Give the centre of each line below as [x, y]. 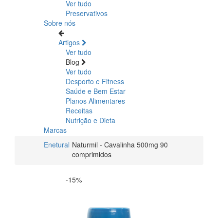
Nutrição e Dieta [91, 120]
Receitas [79, 110]
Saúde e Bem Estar [96, 91]
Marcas [55, 130]
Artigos [70, 42]
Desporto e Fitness [95, 81]
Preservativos [87, 13]
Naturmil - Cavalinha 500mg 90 [120, 144]
